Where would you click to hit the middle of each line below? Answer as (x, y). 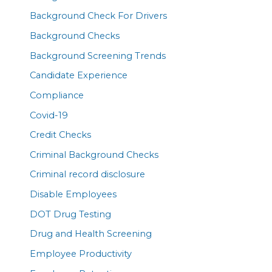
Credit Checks (61, 135)
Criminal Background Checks (94, 155)
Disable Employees (73, 195)
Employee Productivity (81, 254)
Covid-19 (49, 115)
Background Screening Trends (98, 56)
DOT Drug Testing (71, 214)
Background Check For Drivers (99, 16)
